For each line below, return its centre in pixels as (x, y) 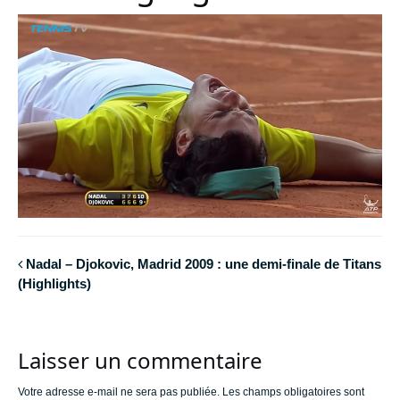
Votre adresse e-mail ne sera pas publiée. (119, 392)
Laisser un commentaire (140, 360)
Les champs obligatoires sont (293, 392)
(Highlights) (54, 284)
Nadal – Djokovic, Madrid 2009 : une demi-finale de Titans (204, 264)
